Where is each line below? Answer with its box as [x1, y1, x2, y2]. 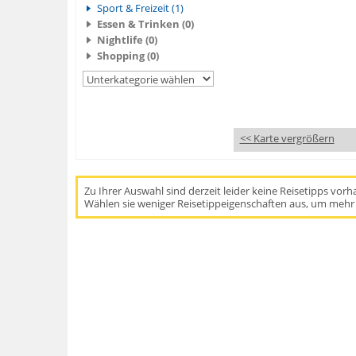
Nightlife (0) [96, 33, 157, 47]
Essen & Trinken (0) [96, 17, 194, 31]
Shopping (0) [96, 48, 159, 63]
